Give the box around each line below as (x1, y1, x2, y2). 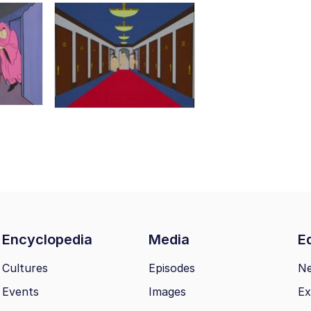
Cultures (2, 260, 48, 275)
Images (149, 284, 186, 299)
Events (2, 284, 39, 299)
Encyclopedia (2, 230, 96, 248)
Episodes (149, 260, 195, 275)
